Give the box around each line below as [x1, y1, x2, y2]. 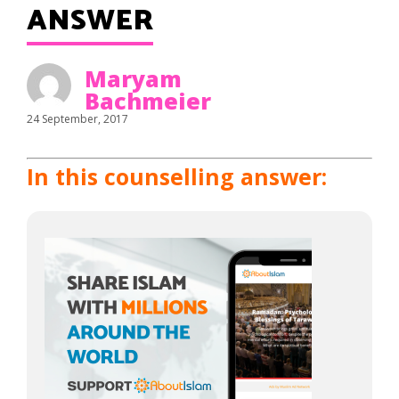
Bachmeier [85, 85, 211, 116]
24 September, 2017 [27, 111, 128, 126]
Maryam [85, 63, 182, 94]
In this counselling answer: [27, 161, 327, 191]
